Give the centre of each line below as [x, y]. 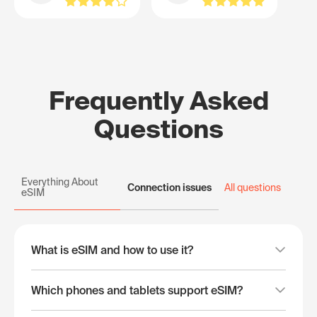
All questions [253, 187]
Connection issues [169, 187]
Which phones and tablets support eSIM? [137, 290]
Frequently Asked [158, 100]
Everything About [60, 182]
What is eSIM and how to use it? [112, 250]
